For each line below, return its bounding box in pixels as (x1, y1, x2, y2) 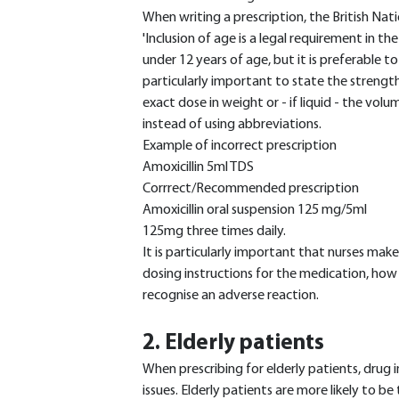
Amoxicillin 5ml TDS (142, 160, 254, 175)
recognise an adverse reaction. (142, 289, 319, 303)
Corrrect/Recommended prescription (142, 182, 359, 196)
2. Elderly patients (142, 332, 324, 354)
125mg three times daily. (142, 224, 286, 239)
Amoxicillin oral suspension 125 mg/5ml (142, 203, 367, 217)
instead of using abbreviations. (142, 118, 322, 132)
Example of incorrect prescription (142, 139, 337, 153)
